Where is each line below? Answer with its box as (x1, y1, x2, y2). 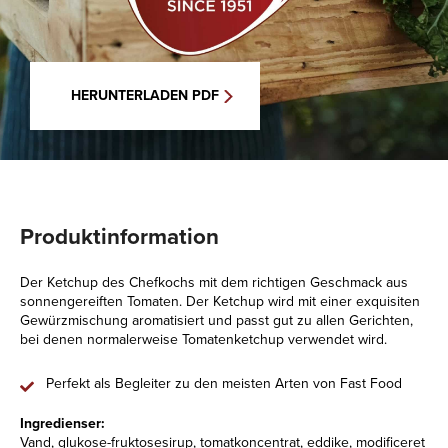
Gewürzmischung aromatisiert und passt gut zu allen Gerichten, (20, 310, 413, 331)
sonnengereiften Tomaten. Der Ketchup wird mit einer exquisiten (20, 291, 420, 312)
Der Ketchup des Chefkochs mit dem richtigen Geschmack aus (20, 272, 408, 293)
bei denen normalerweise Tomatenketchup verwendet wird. (20, 329, 387, 350)
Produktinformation (20, 220, 219, 253)
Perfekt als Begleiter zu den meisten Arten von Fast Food (46, 373, 402, 394)
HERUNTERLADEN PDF (71, 85, 219, 106)
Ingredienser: (20, 413, 105, 434)
